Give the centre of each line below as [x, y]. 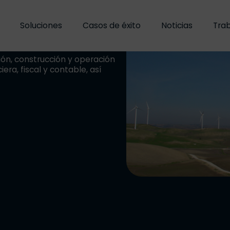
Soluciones [41, 25]
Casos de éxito [112, 25]
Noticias [177, 25]
